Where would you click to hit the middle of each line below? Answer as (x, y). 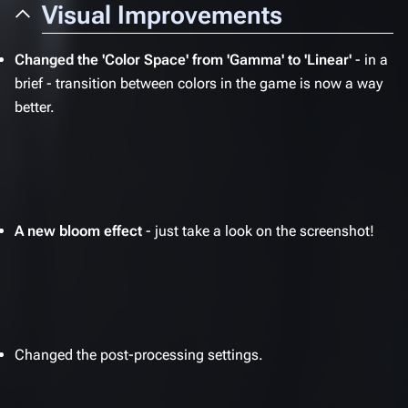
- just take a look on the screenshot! (258, 231)
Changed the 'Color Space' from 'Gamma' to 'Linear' (183, 60)
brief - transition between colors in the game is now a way (199, 83)
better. (35, 107)
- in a (370, 60)
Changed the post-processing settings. (139, 355)
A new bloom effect (78, 231)
